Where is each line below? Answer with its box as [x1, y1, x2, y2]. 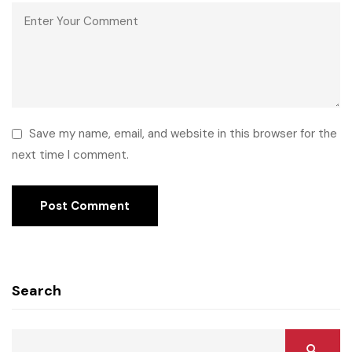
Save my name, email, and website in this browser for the [29, 125, 337, 141]
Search [12, 280, 61, 300]
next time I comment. [12, 146, 129, 163]
